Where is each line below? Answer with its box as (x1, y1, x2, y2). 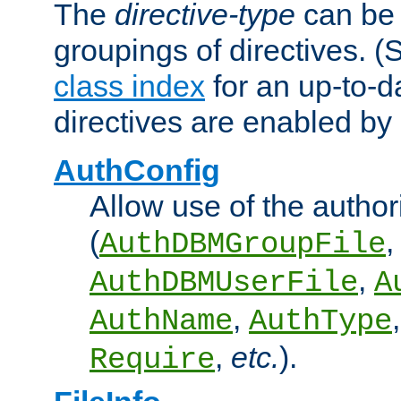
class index (54, 69, 205, 104)
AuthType (249, 304, 392, 339)
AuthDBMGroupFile (99, 227, 386, 262)
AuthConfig (54, 153, 220, 188)
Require (90, 343, 215, 378)
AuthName (90, 304, 233, 339)
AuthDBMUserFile (90, 266, 358, 301)
